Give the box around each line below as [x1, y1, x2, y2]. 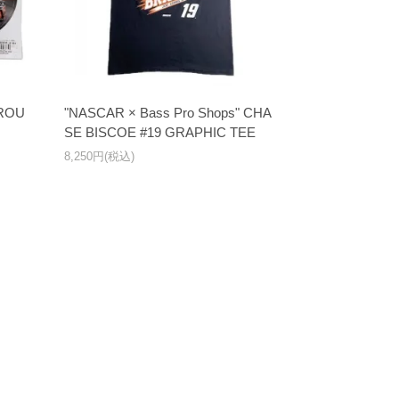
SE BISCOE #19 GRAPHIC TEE [63, 125, 256, 141]
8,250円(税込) [63, 150, 134, 164]
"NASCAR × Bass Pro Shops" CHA [63, 105, 272, 121]
